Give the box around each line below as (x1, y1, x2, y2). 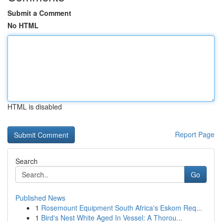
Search (15, 156, 38, 166)
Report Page (175, 129, 215, 139)
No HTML (7, 20, 39, 30)
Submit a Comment (7, 8, 71, 18)
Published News (15, 193, 65, 203)
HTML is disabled (7, 102, 62, 111)
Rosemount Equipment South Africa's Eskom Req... (41, 203, 202, 213)
